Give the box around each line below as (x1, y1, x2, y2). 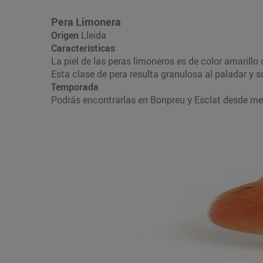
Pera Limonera (51, 14, 121, 29)
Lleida (81, 28, 106, 42)
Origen (51, 28, 81, 42)
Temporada (51, 80, 99, 93)
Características (51, 41, 115, 55)
